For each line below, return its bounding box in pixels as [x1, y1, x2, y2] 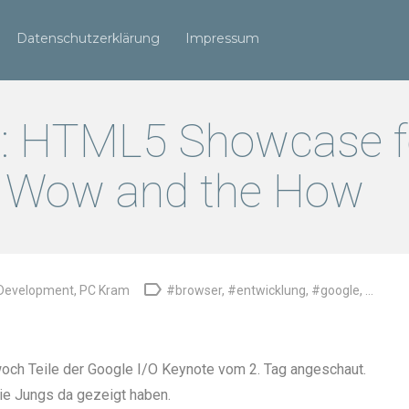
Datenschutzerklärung [16, 29, 160, 47]
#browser [166, 283, 222, 298]
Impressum [185, 29, 259, 47]
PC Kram [79, 283, 130, 298]
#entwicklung [227, 283, 306, 298]
